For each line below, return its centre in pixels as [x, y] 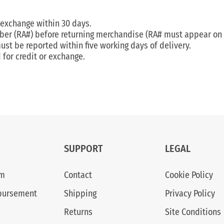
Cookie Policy [189, 175]
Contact [78, 175]
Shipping [80, 193]
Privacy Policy [190, 193]
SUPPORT [84, 148]
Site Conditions [193, 212]
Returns [78, 212]
